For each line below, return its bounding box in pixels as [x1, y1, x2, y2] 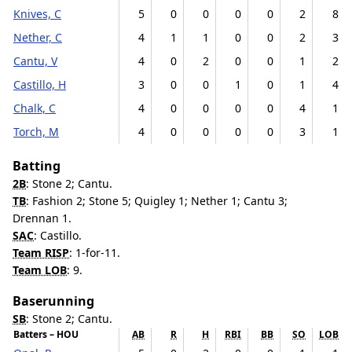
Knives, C [13, 6, 61, 21]
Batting [13, 157, 60, 174]
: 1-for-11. [69, 245, 120, 260]
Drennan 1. [13, 211, 71, 225]
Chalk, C [13, 101, 56, 115]
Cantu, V [13, 53, 57, 68]
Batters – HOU [13, 328, 79, 341]
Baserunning [13, 292, 94, 310]
